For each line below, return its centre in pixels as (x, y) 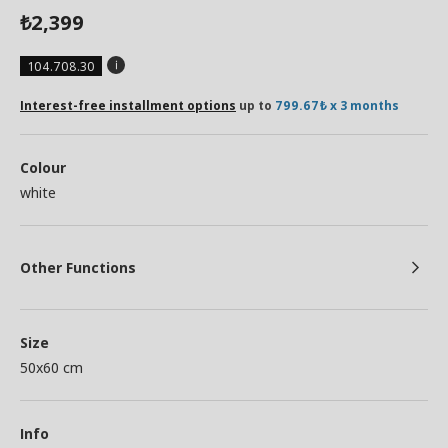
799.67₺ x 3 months (337, 105)
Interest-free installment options (128, 105)
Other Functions (78, 267)
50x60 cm (51, 367)
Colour (43, 167)
